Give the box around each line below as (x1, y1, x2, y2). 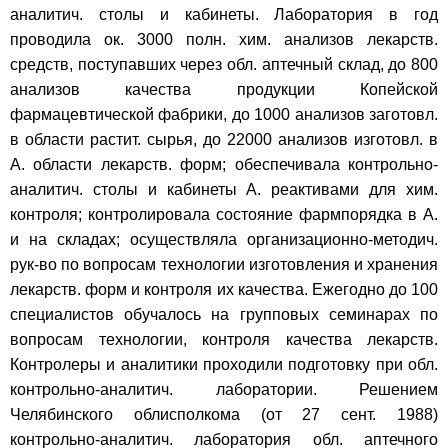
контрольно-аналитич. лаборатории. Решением (10, 380, 438, 398)
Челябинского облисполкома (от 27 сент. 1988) (10, 405, 438, 423)
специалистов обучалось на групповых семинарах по (10, 305, 438, 323)
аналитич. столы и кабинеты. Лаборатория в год (10, 5, 438, 23)
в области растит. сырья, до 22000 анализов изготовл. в (10, 130, 438, 148)
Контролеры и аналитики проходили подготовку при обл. (10, 355, 438, 373)
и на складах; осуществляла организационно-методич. (10, 230, 438, 248)
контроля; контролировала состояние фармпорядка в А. (10, 205, 438, 223)
